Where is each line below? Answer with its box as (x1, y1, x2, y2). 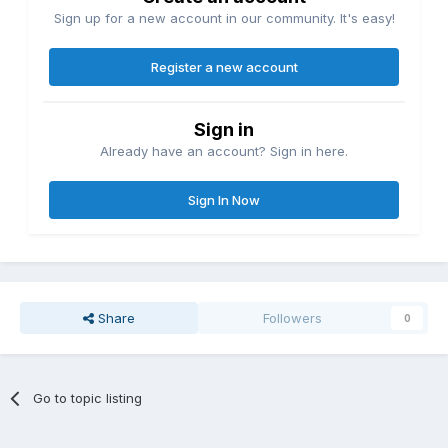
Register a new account (150, 58, 298, 75)
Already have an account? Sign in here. (100, 142, 348, 159)
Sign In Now (188, 191, 260, 208)
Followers (263, 309, 323, 326)
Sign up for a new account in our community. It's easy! (53, 9, 395, 26)
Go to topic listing (33, 389, 143, 406)
